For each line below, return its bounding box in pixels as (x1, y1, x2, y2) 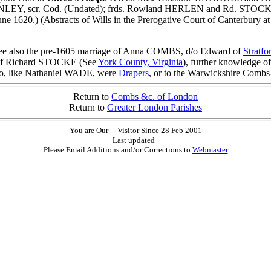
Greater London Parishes (107, 102, 202, 113)
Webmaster (192, 145, 228, 154)
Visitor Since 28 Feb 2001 (113, 126, 202, 135)
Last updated (113, 135, 158, 145)
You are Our (69, 126, 114, 135)
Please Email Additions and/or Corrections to (43, 145, 192, 154)
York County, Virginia (98, 57, 183, 67)
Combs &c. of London (111, 91, 198, 102)
